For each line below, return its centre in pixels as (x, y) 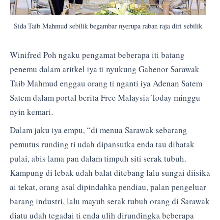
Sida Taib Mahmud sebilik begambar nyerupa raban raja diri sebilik (108, 26)
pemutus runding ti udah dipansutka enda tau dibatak (102, 144)
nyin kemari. (31, 111)
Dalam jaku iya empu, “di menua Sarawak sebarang (98, 130)
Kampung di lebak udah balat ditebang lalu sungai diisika (110, 173)
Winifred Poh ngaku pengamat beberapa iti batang (97, 55)
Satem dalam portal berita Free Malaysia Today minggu (105, 97)
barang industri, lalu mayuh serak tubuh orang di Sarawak (110, 201)
